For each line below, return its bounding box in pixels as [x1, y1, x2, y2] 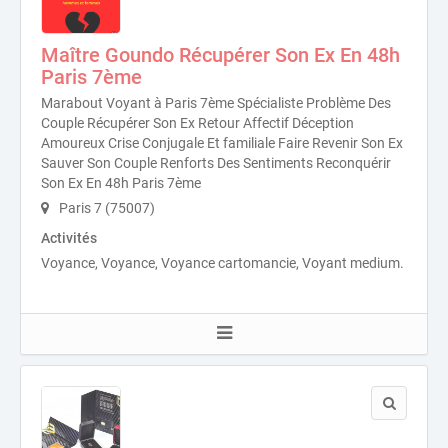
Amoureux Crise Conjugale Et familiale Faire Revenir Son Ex [41, 135, 403, 152]
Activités [41, 230, 97, 247]
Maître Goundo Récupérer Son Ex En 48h [41, 43, 400, 68]
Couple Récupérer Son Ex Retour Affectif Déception [41, 115, 354, 132]
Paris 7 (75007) [56, 200, 155, 217]
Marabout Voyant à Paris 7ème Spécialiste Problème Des [41, 95, 391, 112]
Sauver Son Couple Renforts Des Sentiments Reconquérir [41, 155, 391, 172]
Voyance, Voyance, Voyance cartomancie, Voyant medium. [41, 255, 404, 272]
